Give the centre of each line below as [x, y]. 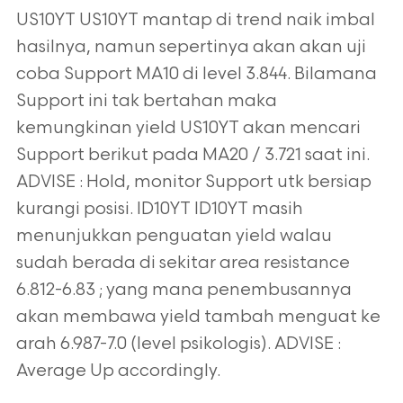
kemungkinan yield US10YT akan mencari [188, 128]
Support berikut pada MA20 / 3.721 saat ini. [193, 155]
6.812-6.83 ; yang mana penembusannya [184, 290]
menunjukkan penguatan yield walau [174, 236]
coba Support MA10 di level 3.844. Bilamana [196, 74]
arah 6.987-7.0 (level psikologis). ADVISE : [178, 344]
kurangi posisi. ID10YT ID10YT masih [159, 209]
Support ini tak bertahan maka [146, 101]
